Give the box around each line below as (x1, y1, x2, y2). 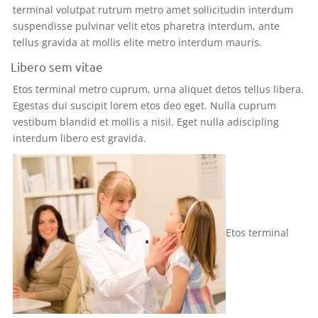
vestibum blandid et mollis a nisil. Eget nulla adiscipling (13, 114, 279, 128)
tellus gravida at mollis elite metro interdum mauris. (13, 35, 262, 49)
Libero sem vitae (11, 58, 103, 74)
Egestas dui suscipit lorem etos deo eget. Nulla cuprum (13, 98, 276, 112)
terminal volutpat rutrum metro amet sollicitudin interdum (13, 2, 293, 16)
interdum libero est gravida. (13, 131, 146, 145)
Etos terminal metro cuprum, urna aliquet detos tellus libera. (13, 82, 304, 96)
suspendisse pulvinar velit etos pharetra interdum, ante (13, 18, 280, 33)
